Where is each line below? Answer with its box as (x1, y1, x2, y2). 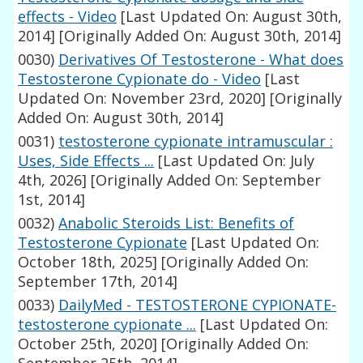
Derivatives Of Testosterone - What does (58, 49, 344, 70)
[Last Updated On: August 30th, (117, 6, 343, 27)
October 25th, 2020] (18, 334, 158, 354)
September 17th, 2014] (18, 271, 178, 292)
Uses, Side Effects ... (18, 151, 155, 171)
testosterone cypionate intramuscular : (58, 131, 334, 152)
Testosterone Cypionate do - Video (18, 69, 262, 89)
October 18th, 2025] (18, 252, 158, 272)
